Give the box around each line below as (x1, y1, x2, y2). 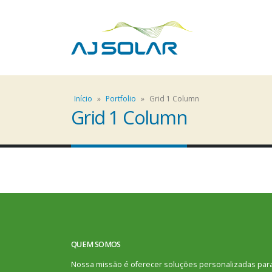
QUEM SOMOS (71, 239, 121, 250)
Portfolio (106, 93, 136, 104)
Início (74, 93, 92, 104)
